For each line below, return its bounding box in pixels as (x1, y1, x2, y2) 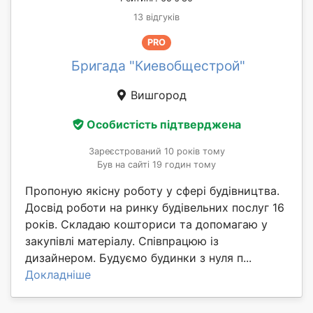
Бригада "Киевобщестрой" (71, 57, 245, 75)
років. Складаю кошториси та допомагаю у (25, 217, 268, 231)
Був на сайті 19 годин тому (97, 159, 216, 170)
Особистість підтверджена (86, 117, 241, 131)
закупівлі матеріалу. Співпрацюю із (25, 233, 219, 248)
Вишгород (126, 88, 187, 103)
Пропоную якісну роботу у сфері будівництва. (25, 183, 279, 198)
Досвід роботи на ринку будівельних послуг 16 (25, 200, 284, 214)
